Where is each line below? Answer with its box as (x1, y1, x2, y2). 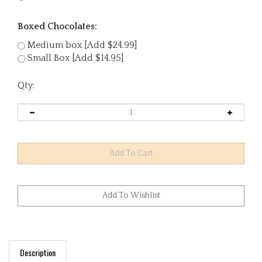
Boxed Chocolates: (18, 21, 97, 32)
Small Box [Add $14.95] (25, 53, 123, 63)
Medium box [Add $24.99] (25, 40, 137, 50)
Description (20, 235, 56, 247)
